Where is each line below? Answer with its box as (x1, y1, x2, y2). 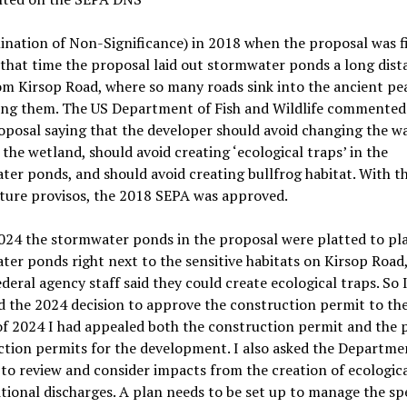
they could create (152, 273, 271, 293)
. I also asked (226, 338, 313, 358)
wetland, (27, 142, 89, 162)
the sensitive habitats (159, 251, 303, 271)
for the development (90, 338, 227, 358)
